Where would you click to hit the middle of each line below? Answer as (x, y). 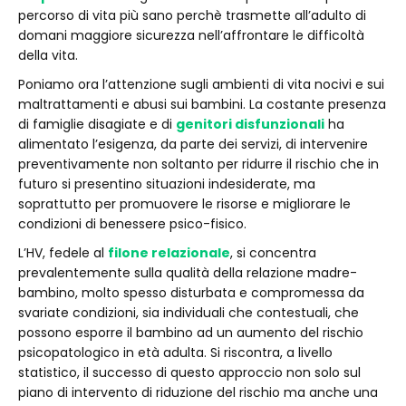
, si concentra (273, 253)
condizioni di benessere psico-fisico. (132, 224)
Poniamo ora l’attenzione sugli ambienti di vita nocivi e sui (201, 84)
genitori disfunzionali (250, 124)
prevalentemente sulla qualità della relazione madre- (188, 273)
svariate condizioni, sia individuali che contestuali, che (188, 313)
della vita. (48, 55)
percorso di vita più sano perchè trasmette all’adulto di (192, 15)
